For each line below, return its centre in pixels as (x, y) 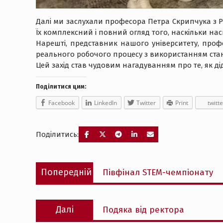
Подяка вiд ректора (143, 210)
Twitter (146, 103)
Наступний (122, 205)
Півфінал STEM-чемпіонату (158, 172)
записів (56, 176)
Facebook (61, 103)
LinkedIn (106, 103)
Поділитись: (57, 134)
